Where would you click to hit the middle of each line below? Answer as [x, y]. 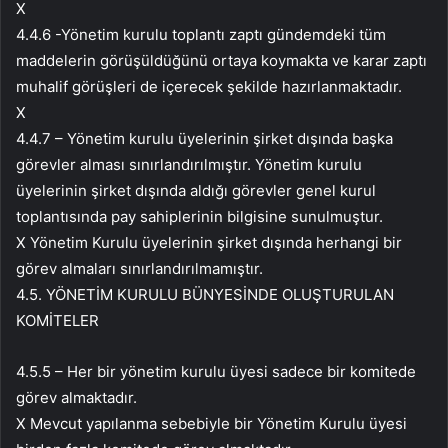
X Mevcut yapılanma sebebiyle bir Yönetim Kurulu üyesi [211, 424]
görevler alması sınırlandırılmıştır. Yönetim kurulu [189, 165]
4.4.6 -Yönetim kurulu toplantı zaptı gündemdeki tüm [201, 35]
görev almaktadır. [76, 398]
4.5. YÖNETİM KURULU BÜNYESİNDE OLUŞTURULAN [205, 295]
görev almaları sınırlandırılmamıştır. [139, 269]
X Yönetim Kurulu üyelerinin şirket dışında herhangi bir [209, 243]
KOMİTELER [57, 321]
